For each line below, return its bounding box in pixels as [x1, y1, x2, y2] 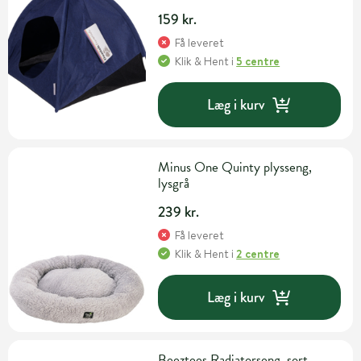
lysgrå [158, 173, 190, 194]
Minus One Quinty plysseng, [158, 157, 313, 178]
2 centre [236, 246, 280, 263]
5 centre [236, 53, 280, 70]
